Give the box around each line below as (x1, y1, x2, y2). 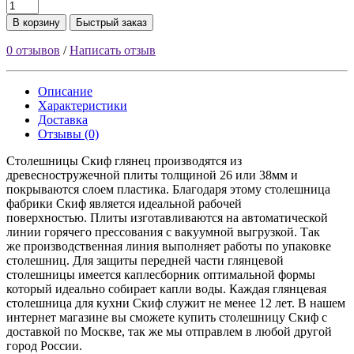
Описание (38, 85, 92, 99)
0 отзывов (6, 43, 60, 58)
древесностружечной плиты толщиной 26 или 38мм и (6, 168, 298, 183)
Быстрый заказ (76, 17, 147, 29)
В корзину (13, 17, 60, 29)
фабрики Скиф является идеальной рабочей (6, 197, 242, 211)
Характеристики (38, 99, 127, 113)
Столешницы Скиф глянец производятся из (6, 154, 242, 168)
